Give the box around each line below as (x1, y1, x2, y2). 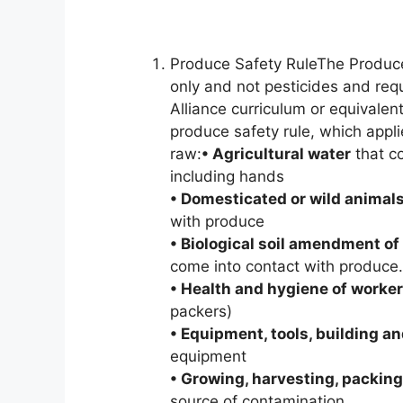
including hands (169, 167, 284, 186)
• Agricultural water (201, 145, 351, 164)
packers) (169, 302, 232, 321)
